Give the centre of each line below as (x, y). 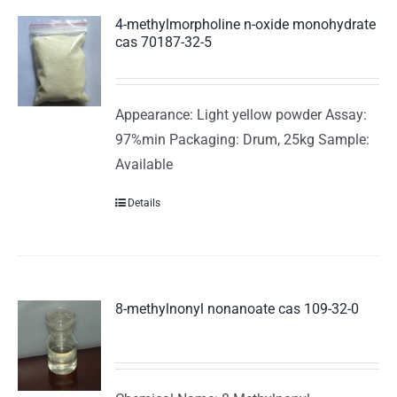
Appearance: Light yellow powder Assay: (241, 115)
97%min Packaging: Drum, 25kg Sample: (243, 140)
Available (144, 165)
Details (144, 203)
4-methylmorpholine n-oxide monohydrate (246, 25)
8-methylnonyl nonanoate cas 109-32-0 (237, 309)
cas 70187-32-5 (164, 43)
